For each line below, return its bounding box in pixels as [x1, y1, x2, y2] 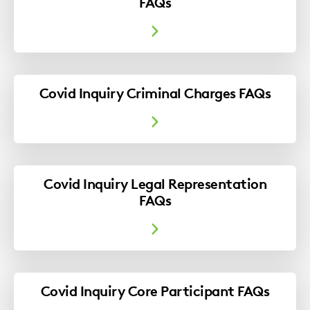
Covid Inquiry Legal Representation [44, 174, 266, 192]
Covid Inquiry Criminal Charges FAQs [39, 84, 271, 102]
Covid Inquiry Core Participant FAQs [40, 282, 270, 300]
